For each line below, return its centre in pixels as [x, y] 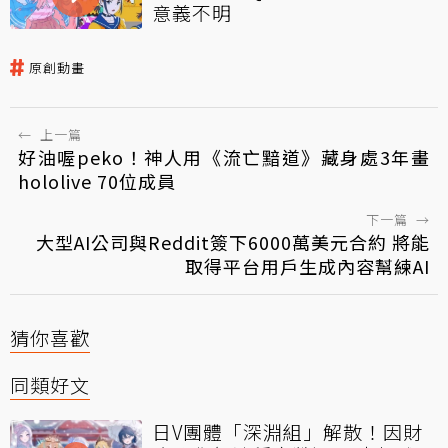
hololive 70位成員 [97, 180]
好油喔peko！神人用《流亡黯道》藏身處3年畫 [224, 156]
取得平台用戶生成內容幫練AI [307, 265]
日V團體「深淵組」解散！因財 [287, 431]
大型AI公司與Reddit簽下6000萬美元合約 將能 [233, 241]
